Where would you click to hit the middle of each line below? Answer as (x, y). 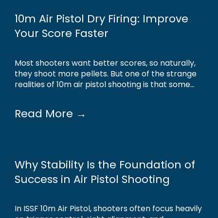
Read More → (51, 114)
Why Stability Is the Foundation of (105, 164)
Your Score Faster (62, 34)
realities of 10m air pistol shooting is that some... (105, 84)
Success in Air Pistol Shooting (92, 179)
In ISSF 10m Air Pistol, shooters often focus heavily (108, 208)
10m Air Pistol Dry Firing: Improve (101, 19)
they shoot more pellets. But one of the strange (106, 73)
